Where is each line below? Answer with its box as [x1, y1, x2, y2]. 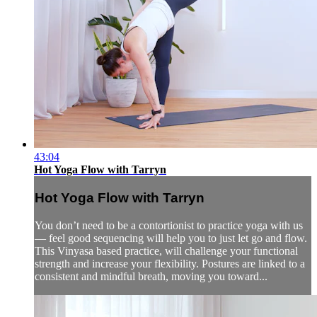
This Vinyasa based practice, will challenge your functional [35, 244, 298, 257]
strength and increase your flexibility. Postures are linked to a [35, 257, 305, 270]
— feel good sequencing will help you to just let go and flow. [35, 231, 307, 244]
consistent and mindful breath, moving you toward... [35, 270, 267, 282]
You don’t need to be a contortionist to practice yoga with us [35, 219, 303, 231]
